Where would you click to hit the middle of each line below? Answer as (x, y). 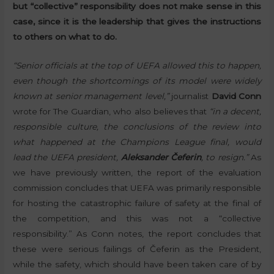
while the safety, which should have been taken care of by (137, 264)
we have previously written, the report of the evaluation (137, 172)
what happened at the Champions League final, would (137, 142)
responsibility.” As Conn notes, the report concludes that (137, 233)
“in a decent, (235, 111)
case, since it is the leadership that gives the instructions (137, 21)
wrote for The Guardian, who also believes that (111, 111)
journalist (190, 96)
